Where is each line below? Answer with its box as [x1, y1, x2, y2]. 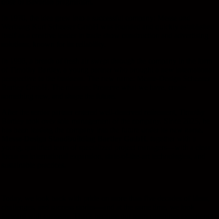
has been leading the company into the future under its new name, [1, 126, 203, 134]
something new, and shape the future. [1, 91, 116, 100]
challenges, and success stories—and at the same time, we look [1, 202, 195, 211]
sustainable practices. [1, 161, 66, 170]
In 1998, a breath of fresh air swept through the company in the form [1, 56, 212, 65]
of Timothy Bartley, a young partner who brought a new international [1, 65, 214, 74]
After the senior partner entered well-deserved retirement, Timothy [1, 108, 205, 117]
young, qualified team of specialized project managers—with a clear [1, 143, 210, 152]
